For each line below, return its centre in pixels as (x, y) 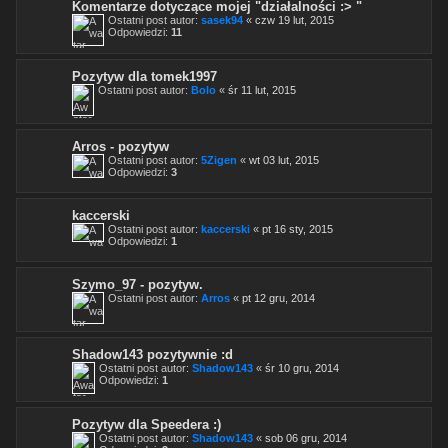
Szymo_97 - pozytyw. (137, 284)
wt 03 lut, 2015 (284, 159)
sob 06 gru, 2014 (306, 437)
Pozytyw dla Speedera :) (146, 424)
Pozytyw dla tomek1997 (144, 76)
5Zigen (219, 159)
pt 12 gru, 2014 (278, 297)
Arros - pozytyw (120, 146)
